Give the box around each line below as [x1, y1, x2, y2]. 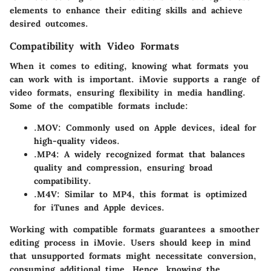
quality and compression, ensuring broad [34, 162, 212, 173]
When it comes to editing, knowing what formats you [10, 60, 249, 71]
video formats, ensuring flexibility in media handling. [10, 87, 246, 98]
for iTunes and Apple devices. [34, 201, 165, 213]
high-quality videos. [34, 135, 120, 146]
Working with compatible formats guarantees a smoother [10, 223, 260, 235]
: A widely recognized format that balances [56, 148, 245, 160]
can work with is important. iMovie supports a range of [10, 73, 260, 85]
